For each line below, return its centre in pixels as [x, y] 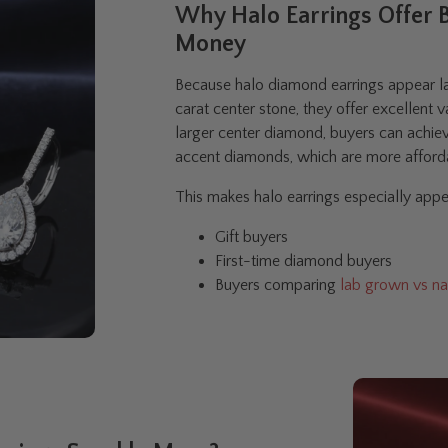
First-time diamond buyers [304, 261]
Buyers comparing [278, 285]
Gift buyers [252, 237]
